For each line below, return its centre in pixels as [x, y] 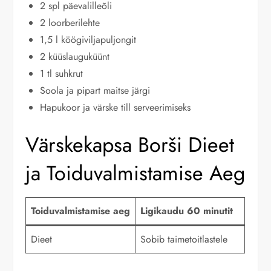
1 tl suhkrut [62, 74]
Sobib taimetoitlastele [184, 240]
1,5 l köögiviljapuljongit [88, 40]
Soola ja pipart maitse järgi [95, 91]
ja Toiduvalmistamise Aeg [135, 174]
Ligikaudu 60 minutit [187, 211]
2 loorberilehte [70, 23]
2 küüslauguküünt [75, 57]
